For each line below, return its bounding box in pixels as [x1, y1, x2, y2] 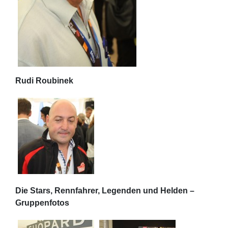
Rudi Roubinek [15, 76, 73, 85]
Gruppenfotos [15, 198, 69, 208]
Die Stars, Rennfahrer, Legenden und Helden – [15, 186, 194, 195]
